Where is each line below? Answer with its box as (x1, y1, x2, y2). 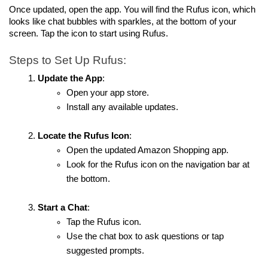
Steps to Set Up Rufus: (9, 53, 126, 66)
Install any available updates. (66, 102, 178, 112)
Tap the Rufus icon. (66, 217, 141, 227)
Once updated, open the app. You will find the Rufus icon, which (9, 5, 255, 15)
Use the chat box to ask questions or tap (66, 232, 224, 242)
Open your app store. (66, 88, 149, 98)
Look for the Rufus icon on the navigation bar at (66, 160, 249, 170)
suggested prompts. (66, 246, 144, 256)
